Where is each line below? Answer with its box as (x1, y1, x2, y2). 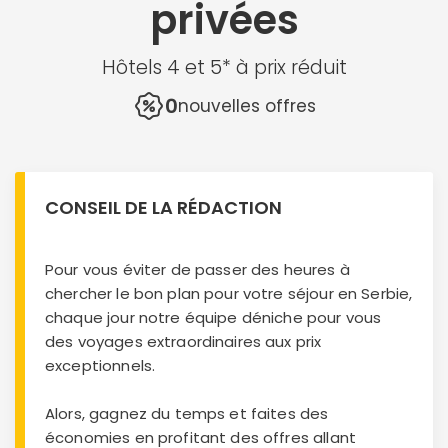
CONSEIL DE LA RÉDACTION (45, 195, 282, 220)
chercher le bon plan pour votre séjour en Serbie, (45, 283, 413, 304)
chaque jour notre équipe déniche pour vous (45, 307, 382, 328)
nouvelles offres (177, 93, 316, 118)
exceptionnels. (45, 355, 156, 376)
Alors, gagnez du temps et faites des (45, 403, 329, 424)
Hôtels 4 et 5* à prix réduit (101, 54, 347, 81)
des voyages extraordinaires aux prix (45, 331, 322, 352)
